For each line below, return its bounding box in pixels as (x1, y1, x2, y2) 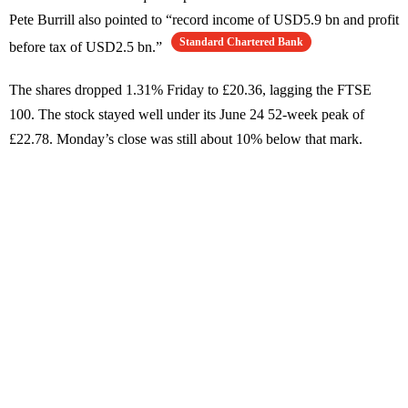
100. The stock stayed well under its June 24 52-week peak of (9, 107, 364, 123)
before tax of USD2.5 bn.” (9, 39, 166, 56)
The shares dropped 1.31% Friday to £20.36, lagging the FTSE (9, 82, 372, 98)
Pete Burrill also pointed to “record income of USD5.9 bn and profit (9, 12, 399, 28)
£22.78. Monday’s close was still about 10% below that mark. (9, 131, 362, 148)
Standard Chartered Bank (179, 36, 303, 49)
